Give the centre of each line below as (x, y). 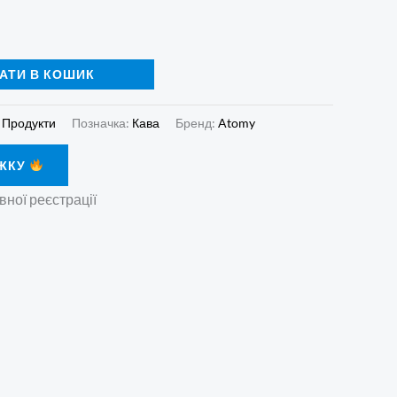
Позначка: (102, 122)
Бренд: (197, 122)
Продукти (29, 122)
